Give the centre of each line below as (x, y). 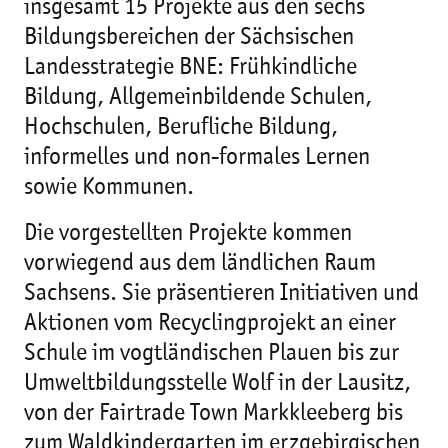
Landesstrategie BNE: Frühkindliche (190, 68)
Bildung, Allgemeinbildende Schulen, (198, 98)
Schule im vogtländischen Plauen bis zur (211, 354)
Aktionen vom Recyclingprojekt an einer (210, 324)
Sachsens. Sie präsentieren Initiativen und (221, 294)
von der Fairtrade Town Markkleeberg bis (213, 414)
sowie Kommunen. (109, 188)
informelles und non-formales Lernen (197, 158)
